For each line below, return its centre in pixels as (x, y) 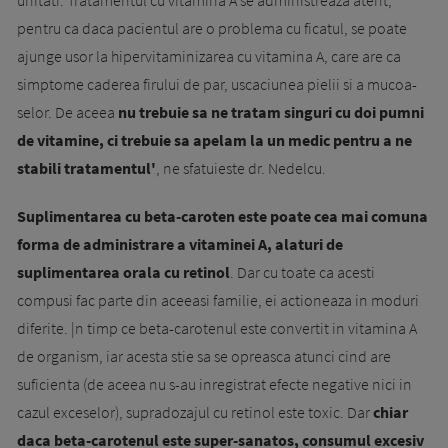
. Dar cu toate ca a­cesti (302, 271)
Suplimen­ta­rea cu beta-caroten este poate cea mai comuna (222, 215)
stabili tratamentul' (86, 167)
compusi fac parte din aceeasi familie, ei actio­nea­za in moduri (218, 299)
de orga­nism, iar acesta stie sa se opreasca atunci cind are (204, 355)
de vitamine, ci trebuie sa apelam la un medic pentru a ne (214, 139)
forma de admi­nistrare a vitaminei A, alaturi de (180, 243)
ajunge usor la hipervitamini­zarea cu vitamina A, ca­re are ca (209, 55)
